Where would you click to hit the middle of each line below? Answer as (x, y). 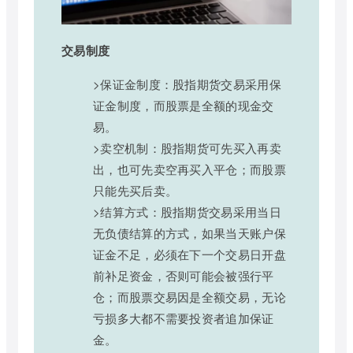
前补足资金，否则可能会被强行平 (184, 275)
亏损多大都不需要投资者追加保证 (184, 318)
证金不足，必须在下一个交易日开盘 (190, 254)
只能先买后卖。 (136, 190)
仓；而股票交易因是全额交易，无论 (190, 296)
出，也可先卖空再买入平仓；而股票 (190, 169)
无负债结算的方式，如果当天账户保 (190, 232)
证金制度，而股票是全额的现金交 (184, 105)
